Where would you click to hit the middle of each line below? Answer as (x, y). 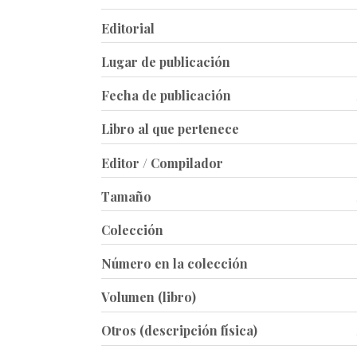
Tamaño (126, 196)
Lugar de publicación (166, 61)
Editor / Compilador (162, 163)
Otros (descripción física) (179, 331)
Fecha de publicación (166, 96)
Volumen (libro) (149, 297)
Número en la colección (175, 264)
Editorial (128, 28)
